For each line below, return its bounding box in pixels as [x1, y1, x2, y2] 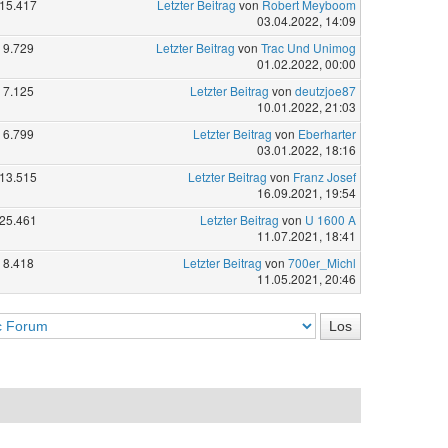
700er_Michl [287, 253, 356, 271]
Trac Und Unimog [260, 38, 356, 56]
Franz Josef [292, 167, 356, 185]
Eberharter [297, 124, 356, 142]
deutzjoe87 [294, 81, 356, 99]
